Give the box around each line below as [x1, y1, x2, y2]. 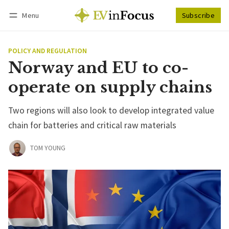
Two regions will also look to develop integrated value [8, 104, 214, 116]
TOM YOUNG [30, 144, 65, 153]
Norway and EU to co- [8, 58, 189, 77]
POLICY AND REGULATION [8, 46, 87, 55]
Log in [18, 25, 37, 33]
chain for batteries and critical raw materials [8, 119, 176, 131]
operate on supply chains [8, 77, 212, 97]
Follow [163, 24, 185, 33]
